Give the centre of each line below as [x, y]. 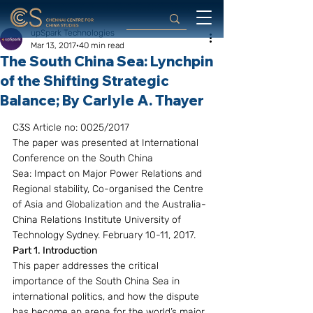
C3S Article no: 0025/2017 [71, 128]
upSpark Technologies [73, 33]
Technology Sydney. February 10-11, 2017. [104, 235]
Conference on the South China [84, 158]
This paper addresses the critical [87, 266]
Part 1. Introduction [55, 250]
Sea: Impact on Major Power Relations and [109, 174]
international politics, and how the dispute [107, 297]
